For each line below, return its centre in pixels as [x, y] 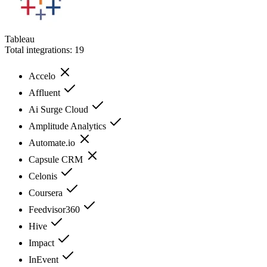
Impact [43, 243]
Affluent [46, 92]
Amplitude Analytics [69, 126]
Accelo [43, 76]
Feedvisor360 [55, 209]
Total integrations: [40, 49]
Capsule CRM [57, 159]
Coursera [47, 193]
